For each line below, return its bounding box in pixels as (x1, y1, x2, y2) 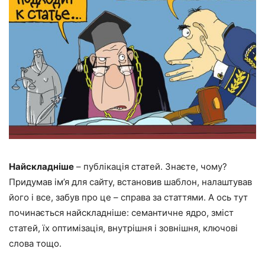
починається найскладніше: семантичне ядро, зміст (9, 206, 234, 218)
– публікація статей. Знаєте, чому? (74, 160, 227, 172)
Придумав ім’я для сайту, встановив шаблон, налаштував (9, 176, 252, 188)
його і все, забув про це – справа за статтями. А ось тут (9, 191, 248, 203)
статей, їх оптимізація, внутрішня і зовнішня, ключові (9, 222, 238, 234)
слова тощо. (9, 237, 62, 249)
